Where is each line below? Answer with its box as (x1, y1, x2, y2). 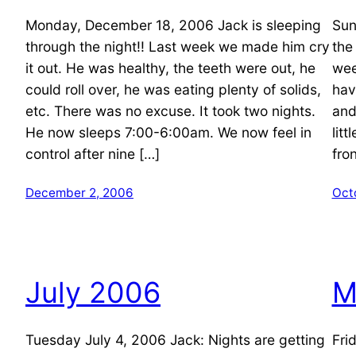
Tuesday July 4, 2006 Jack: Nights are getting (25, 331, 325, 348)
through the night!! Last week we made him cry (25, 37, 330, 55)
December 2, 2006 (25, 184, 133, 200)
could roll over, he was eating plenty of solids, (25, 80, 321, 98)
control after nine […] (25, 145, 160, 162)
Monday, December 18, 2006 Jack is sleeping (25, 16, 321, 33)
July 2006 (25, 274, 161, 310)
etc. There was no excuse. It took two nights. (25, 102, 315, 119)
